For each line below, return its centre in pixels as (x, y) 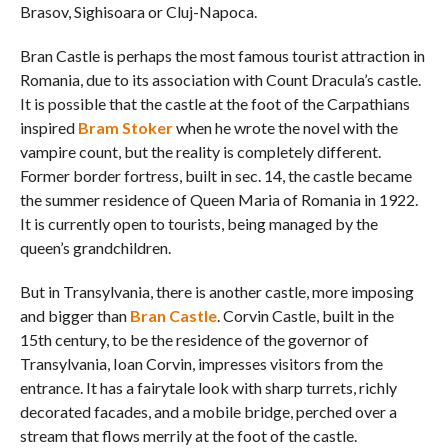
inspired (48, 127)
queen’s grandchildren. (95, 247)
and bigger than (74, 315)
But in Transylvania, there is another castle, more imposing (216, 291)
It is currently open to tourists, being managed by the (198, 223)
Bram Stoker (125, 127)
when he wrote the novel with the (285, 127)
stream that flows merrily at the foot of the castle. (188, 435)
